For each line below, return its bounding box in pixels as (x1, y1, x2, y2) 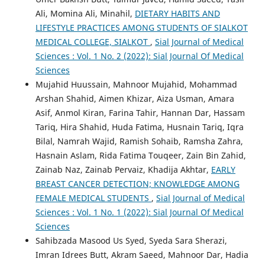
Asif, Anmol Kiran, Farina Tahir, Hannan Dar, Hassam (35, 106, 245, 118)
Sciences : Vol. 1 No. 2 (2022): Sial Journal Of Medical (35, 50, 244, 62)
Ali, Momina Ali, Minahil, (35, 7, 135, 19)
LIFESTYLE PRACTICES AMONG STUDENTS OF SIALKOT (35, 21, 248, 33)
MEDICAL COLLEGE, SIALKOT (35, 35, 150, 47)
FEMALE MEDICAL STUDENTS (35, 192, 151, 203)
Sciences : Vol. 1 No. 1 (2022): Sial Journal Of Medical (35, 206, 244, 218)
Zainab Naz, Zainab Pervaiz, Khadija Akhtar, (35, 163, 211, 175)
